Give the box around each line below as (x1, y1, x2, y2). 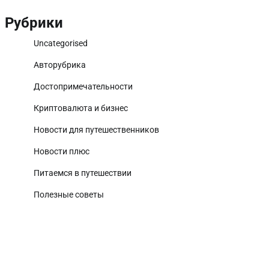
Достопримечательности (34, 82, 133, 91)
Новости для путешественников (34, 125, 159, 134)
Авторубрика (34, 60, 86, 70)
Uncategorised (34, 38, 88, 48)
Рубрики (5, 14, 63, 31)
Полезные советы (34, 190, 104, 199)
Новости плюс (34, 147, 89, 156)
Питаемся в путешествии (34, 168, 131, 178)
